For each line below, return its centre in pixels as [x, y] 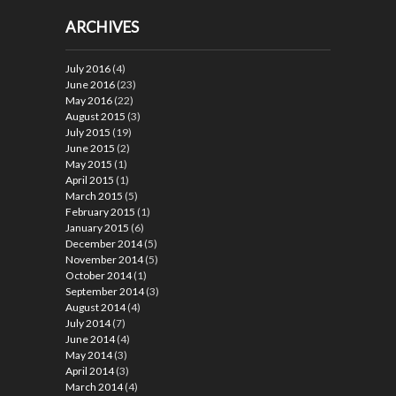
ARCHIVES [102, 27]
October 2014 [99, 275]
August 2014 [95, 307]
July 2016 [88, 68]
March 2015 [94, 195]
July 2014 [88, 323]
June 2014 [90, 339]
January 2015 [97, 227]
